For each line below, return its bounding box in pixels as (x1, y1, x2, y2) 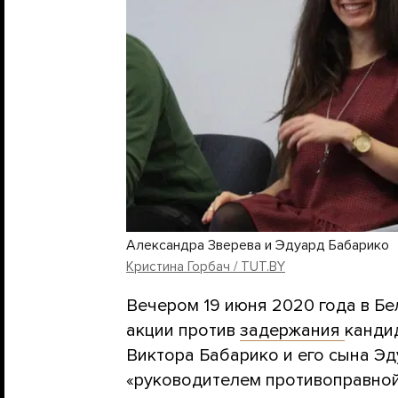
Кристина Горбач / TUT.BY (126, 258, 285, 275)
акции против (126, 319, 240, 341)
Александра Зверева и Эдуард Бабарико (126, 235, 389, 254)
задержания (240, 319, 345, 341)
